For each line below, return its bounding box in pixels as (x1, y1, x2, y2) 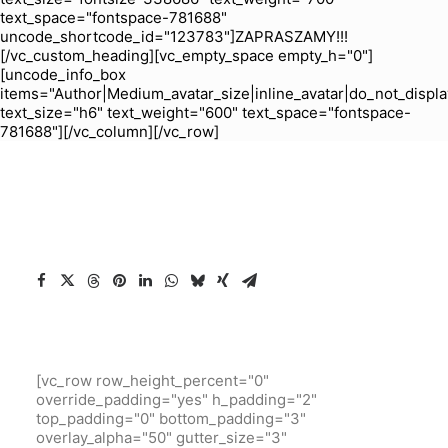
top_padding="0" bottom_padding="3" (36, 409, 306, 428)
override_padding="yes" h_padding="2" (36, 390, 317, 409)
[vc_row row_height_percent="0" (36, 371, 269, 390)
